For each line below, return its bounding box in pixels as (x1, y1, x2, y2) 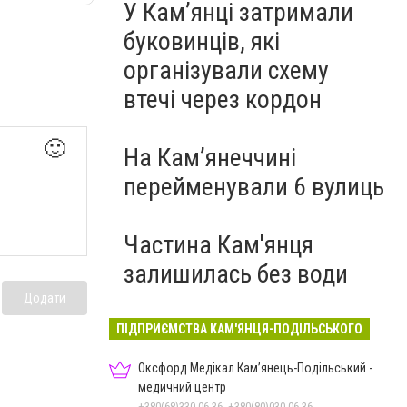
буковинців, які (124, 26, 280, 56)
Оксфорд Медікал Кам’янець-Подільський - (138, 361, 372, 375)
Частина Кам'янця (124, 230, 313, 260)
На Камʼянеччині (124, 143, 296, 173)
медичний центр (138, 380, 226, 394)
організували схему (124, 55, 329, 85)
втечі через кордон (124, 84, 322, 114)
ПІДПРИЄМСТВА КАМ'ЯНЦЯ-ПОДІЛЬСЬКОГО (116, 322, 362, 336)
